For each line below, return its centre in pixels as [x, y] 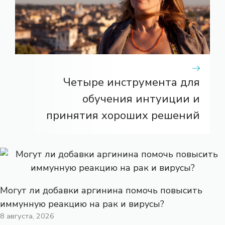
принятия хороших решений [123, 116]
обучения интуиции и [141, 99]
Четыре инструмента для [132, 83]
